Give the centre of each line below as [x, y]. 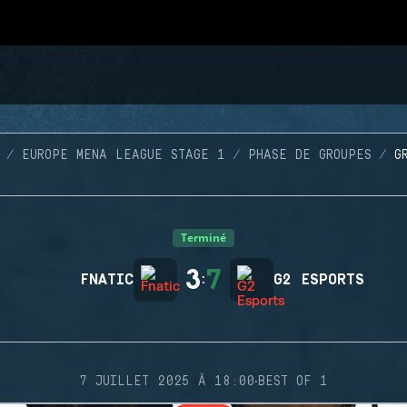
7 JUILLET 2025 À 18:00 [167, 382]
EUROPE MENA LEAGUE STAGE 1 [123, 155]
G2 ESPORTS [319, 280]
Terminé [203, 238]
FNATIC [107, 280]
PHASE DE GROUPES [309, 155]
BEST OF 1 [293, 382]
